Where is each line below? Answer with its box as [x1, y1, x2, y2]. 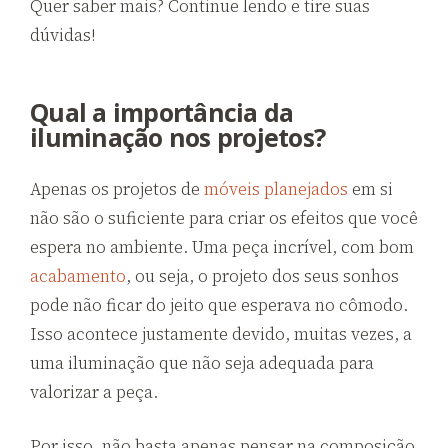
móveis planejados [204, 176, 348, 201]
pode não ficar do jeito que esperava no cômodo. [30, 292, 408, 317]
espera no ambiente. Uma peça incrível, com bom [30, 234, 414, 259]
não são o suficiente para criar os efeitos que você [30, 205, 418, 230]
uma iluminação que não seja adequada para [30, 350, 374, 375]
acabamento [30, 263, 126, 288]
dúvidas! [30, 22, 95, 47]
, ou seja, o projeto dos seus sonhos [126, 263, 399, 288]
